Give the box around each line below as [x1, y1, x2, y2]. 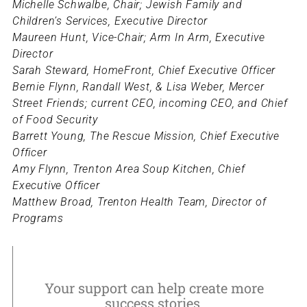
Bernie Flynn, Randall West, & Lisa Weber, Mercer [12, 80, 265, 94]
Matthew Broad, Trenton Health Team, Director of [12, 195, 267, 209]
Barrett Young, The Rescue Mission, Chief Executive [12, 130, 280, 143]
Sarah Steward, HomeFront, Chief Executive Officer [12, 64, 276, 77]
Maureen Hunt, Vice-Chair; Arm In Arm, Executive [12, 31, 265, 45]
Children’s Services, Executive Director [12, 14, 208, 28]
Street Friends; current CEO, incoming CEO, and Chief [12, 97, 288, 110]
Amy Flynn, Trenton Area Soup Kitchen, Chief [12, 162, 245, 176]
